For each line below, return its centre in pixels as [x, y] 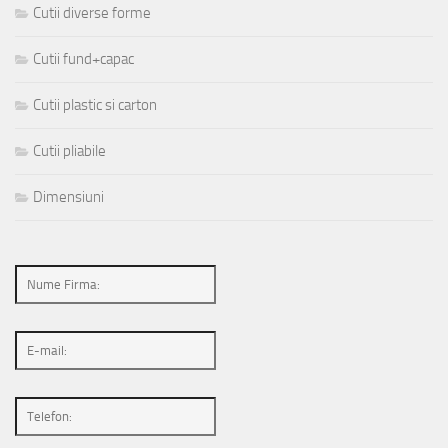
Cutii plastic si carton [95, 105]
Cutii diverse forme [92, 13]
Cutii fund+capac [83, 59]
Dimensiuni [68, 197]
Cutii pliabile [69, 151]
